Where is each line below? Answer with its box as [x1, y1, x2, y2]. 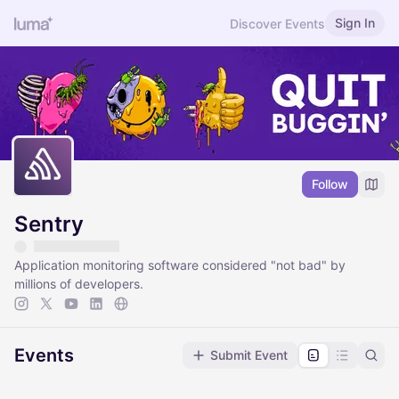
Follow [312, 176, 348, 192]
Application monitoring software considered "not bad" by [14, 257, 346, 273]
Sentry [14, 211, 84, 238]
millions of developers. [14, 276, 143, 292]
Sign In [335, 15, 375, 30]
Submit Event [210, 347, 288, 363]
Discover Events [230, 15, 325, 31]
